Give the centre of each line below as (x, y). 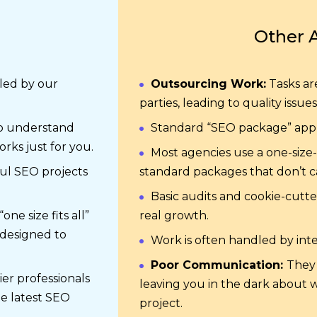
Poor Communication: (219, 265)
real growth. (174, 215)
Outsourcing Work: (208, 84)
